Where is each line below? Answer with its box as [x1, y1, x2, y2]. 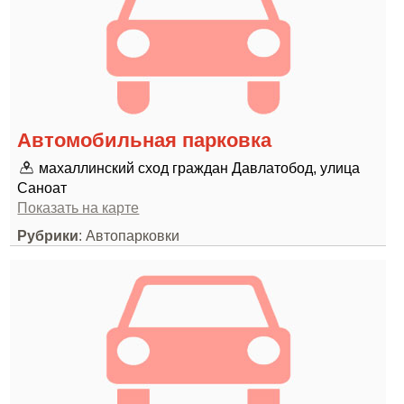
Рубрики [17, 227, 79, 243]
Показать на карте [17, 199, 140, 216]
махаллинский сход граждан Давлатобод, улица [39, 160, 361, 176]
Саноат [17, 179, 68, 196]
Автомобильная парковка [17, 129, 272, 151]
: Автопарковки [78, 227, 180, 243]
